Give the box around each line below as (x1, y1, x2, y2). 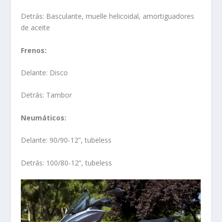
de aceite (21, 23, 51, 33)
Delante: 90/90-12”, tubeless (21, 135, 112, 145)
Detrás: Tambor (21, 90, 72, 100)
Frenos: (21, 45, 47, 55)
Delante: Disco (21, 67, 68, 77)
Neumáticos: (21, 112, 67, 122)
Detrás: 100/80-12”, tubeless (21, 158, 112, 167)
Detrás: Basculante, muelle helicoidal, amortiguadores (21, 11, 195, 21)
